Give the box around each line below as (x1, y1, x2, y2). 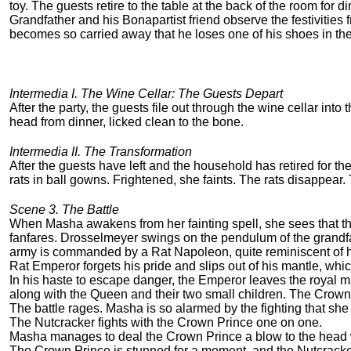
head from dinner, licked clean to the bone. (9, 115, 244, 129)
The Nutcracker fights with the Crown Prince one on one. (9, 316, 322, 330)
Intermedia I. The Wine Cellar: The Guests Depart (9, 87, 283, 101)
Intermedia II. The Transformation (9, 145, 192, 159)
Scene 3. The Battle (9, 203, 119, 217)
